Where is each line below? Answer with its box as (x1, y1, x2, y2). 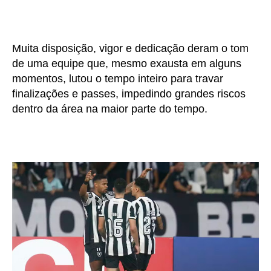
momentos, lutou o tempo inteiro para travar (12, 73, 223, 85)
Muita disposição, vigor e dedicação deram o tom (12, 42, 249, 55)
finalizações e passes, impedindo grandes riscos (12, 88, 246, 100)
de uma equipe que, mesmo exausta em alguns (12, 57, 241, 70)
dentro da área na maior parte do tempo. (12, 103, 207, 116)
